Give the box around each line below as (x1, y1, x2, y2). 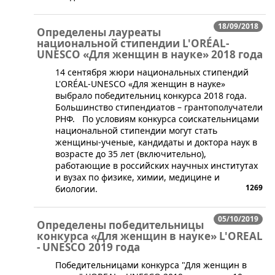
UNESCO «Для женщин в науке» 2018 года (37, 47, 263, 62)
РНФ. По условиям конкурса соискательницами (55, 113, 259, 125)
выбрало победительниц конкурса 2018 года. (55, 90, 247, 102)
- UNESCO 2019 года (37, 240, 140, 255)
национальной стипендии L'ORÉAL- (37, 36, 229, 51)
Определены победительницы (37, 218, 204, 233)
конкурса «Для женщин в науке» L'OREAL (37, 229, 263, 244)
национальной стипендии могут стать (55, 125, 217, 137)
